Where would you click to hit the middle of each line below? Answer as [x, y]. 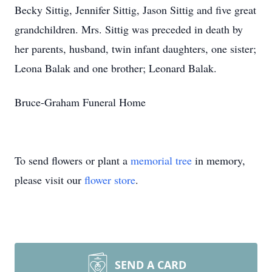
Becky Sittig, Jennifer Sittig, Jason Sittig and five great [135, 10]
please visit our [49, 180]
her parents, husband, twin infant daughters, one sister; [135, 49]
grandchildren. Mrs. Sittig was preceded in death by [129, 29]
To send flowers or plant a [73, 160]
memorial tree [161, 160]
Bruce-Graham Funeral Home [80, 102]
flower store [110, 180]
